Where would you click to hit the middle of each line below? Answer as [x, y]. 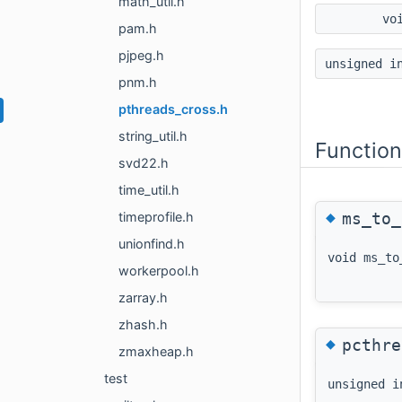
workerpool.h [159, 271]
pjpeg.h [141, 56]
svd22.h [144, 163]
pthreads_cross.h [173, 109]
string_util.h [153, 136]
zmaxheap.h [156, 352]
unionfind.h [152, 244]
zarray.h [143, 298]
